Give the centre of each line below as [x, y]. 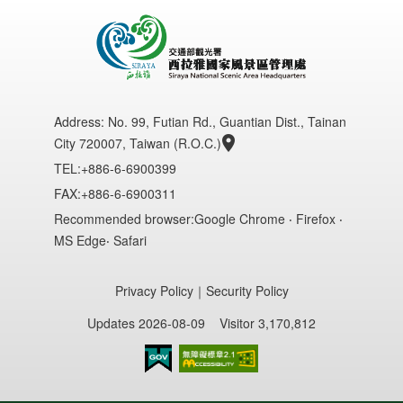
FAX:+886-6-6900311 [115, 193]
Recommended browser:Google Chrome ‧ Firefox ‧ [198, 218]
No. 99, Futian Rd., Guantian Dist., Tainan [227, 121]
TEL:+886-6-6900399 [115, 168]
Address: [81, 121]
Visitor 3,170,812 [268, 322]
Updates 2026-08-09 [146, 322]
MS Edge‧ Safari [100, 240]
